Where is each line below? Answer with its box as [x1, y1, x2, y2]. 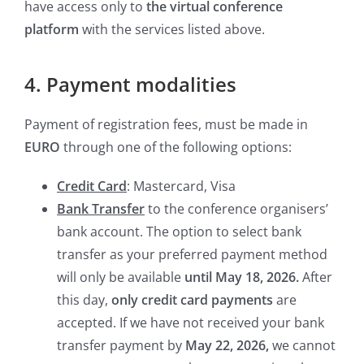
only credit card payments [111, 291, 273, 310]
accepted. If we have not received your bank [57, 314, 324, 332]
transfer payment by [57, 336, 182, 355]
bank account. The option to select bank [57, 223, 301, 241]
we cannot [272, 336, 336, 355]
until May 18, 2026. [184, 268, 299, 287]
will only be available [57, 268, 184, 287]
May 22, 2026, [182, 336, 272, 355]
